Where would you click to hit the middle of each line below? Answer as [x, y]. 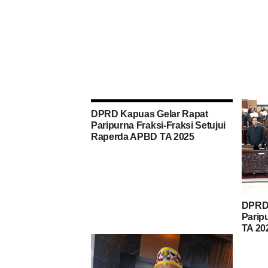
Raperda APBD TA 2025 [143, 137]
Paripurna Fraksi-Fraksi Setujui [159, 126]
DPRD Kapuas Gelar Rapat [150, 114]
